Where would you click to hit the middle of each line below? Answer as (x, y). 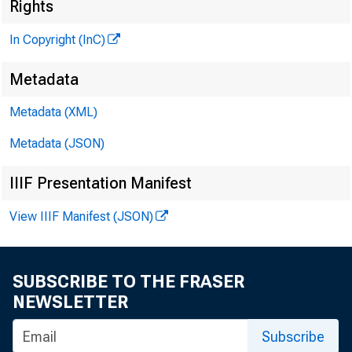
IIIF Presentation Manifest (101, 183)
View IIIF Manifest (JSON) (81, 216)
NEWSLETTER (70, 302)
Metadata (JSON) (57, 143)
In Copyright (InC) (57, 40)
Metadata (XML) (53, 112)
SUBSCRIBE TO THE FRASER (128, 282)
